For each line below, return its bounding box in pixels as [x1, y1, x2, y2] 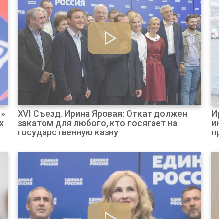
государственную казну [17, 127, 118, 137]
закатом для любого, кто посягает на [17, 118, 177, 128]
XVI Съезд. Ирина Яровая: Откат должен [17, 109, 187, 119]
